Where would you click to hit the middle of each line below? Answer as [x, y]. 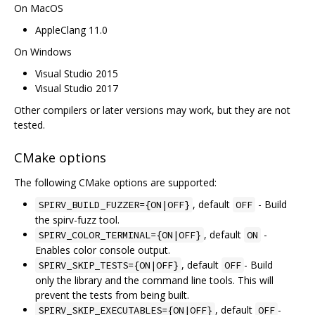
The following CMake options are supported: [115, 183]
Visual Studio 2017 [77, 88]
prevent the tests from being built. [112, 295]
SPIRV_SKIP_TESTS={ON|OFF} [108, 265]
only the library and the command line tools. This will [154, 281]
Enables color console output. [103, 250]
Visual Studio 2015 [77, 73]
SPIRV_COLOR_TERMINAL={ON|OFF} [120, 235]
